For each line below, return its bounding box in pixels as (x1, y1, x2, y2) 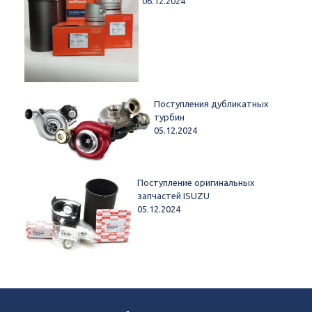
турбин (154, 111, 185, 122)
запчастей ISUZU (136, 191, 210, 201)
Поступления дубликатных (154, 98, 270, 109)
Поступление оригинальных (136, 178, 255, 188)
